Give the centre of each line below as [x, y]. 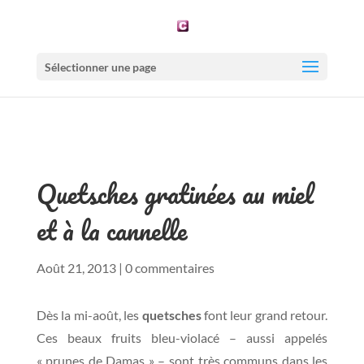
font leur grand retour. [264, 315]
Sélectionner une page [100, 67]
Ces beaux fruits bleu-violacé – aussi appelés [182, 338]
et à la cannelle [111, 230]
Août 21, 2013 [76, 268]
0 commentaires [169, 268]
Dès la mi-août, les [89, 315]
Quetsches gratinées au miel [175, 194]
